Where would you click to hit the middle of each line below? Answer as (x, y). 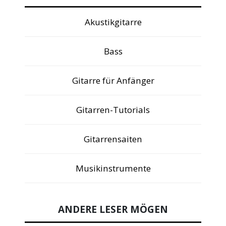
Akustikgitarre (113, 22)
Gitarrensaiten (113, 139)
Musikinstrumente (113, 168)
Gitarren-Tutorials (113, 110)
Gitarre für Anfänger (113, 81)
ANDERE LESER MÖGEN (113, 209)
